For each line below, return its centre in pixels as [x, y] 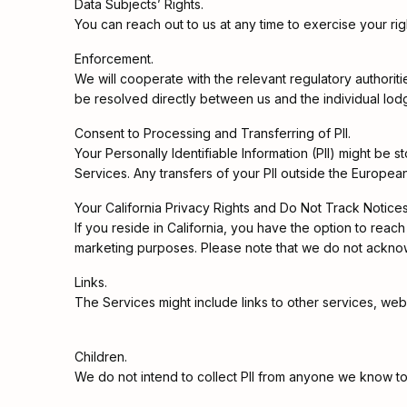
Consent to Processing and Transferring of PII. [213, 133]
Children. [101, 357]
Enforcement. [114, 59]
